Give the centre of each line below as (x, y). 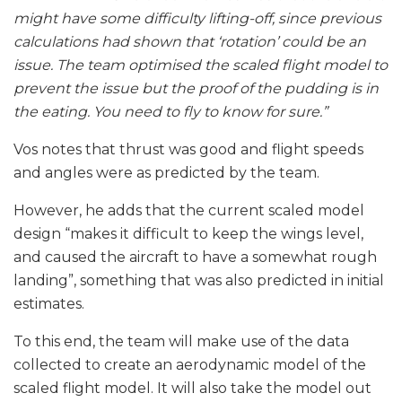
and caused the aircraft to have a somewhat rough (195, 258)
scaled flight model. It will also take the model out (192, 389)
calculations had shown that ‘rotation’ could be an (190, 42)
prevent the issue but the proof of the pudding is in (196, 89)
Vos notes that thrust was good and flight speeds (188, 150)
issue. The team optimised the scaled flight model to (201, 66)
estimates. (49, 304)
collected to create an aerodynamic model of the (190, 365)
